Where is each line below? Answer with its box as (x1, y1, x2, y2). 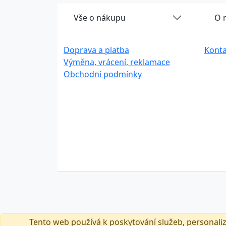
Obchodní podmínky (64, 69, 142, 80)
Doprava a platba (64, 44, 129, 56)
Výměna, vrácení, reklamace (64, 56, 170, 68)
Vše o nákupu (74, 12, 126, 24)
